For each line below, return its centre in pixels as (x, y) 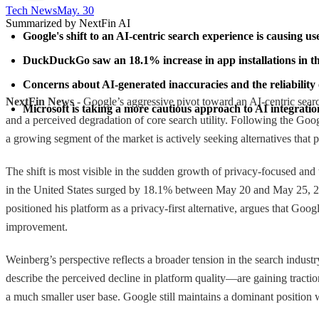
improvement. (37, 226)
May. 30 (75, 10)
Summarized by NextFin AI (68, 23)
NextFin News (40, 101)
